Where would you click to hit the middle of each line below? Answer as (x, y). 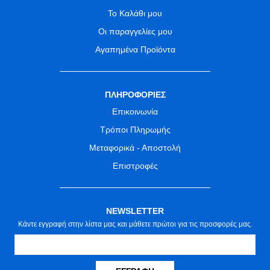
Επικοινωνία (135, 112)
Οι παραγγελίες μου (135, 32)
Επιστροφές (135, 166)
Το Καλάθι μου (135, 14)
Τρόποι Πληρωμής (135, 130)
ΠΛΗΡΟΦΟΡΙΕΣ (135, 95)
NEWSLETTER (135, 211)
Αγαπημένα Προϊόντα (135, 50)
